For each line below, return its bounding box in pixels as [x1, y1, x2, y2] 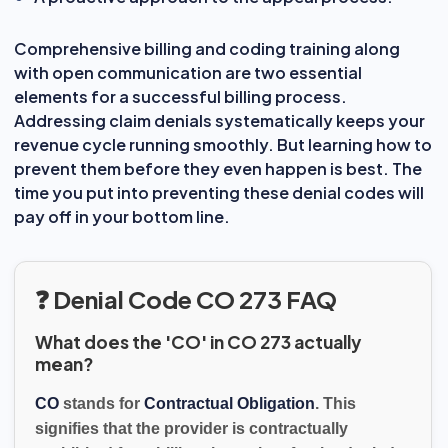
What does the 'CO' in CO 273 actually [35, 330, 361, 353]
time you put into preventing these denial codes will [14, 181, 424, 203]
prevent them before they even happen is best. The [14, 157, 422, 179]
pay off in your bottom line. [14, 205, 230, 227]
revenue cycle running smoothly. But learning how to [14, 133, 432, 155]
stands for [59, 394, 144, 412]
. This [315, 394, 356, 412]
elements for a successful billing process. [14, 85, 347, 107]
